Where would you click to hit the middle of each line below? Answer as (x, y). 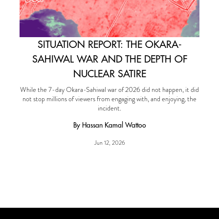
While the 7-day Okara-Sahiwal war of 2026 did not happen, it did (109, 89)
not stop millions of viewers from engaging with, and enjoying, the (109, 99)
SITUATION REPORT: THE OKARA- (109, 44)
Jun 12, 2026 (109, 143)
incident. (109, 108)
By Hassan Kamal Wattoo (109, 125)
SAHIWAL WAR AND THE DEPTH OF (109, 59)
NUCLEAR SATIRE (109, 74)
